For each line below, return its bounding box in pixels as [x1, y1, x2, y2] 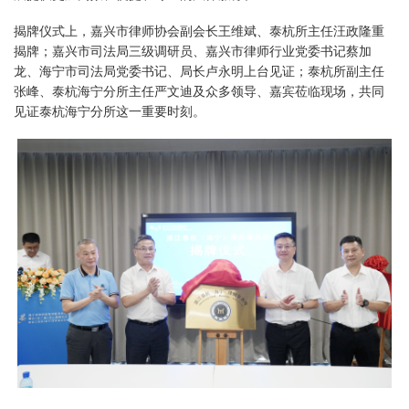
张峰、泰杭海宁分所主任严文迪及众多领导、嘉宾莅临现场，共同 [14, 84, 384, 99]
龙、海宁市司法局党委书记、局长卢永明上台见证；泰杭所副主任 [14, 64, 384, 79]
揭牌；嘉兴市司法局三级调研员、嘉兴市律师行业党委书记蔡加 [14, 44, 372, 58]
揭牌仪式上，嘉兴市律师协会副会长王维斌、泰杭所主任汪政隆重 [14, 24, 384, 38]
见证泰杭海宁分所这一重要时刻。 [14, 104, 205, 119]
